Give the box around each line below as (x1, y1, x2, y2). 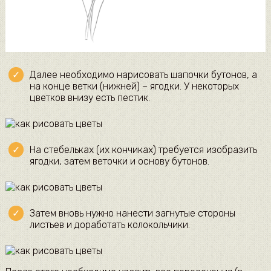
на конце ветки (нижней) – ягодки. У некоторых (29, 80, 239, 92)
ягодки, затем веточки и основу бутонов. (29, 155, 209, 167)
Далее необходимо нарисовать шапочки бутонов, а (29, 68, 257, 80)
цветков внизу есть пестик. (29, 91, 150, 103)
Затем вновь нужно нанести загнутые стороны (29, 207, 235, 219)
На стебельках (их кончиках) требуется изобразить (29, 143, 257, 155)
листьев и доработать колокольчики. (29, 218, 190, 230)
